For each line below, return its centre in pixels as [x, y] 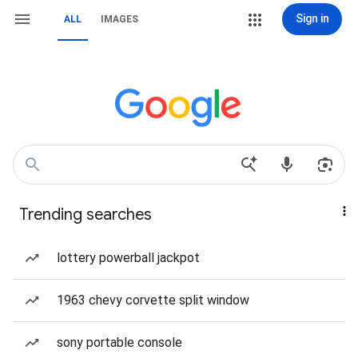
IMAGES [119, 19]
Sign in [312, 18]
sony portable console [119, 342]
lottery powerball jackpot [128, 258]
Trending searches [86, 215]
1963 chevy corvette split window [153, 300]
